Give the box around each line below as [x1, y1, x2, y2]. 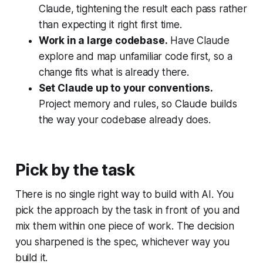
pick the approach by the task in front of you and [15, 204, 240, 217]
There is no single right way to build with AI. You [15, 188, 234, 201]
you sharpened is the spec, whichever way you [15, 236, 230, 248]
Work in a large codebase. [38, 35, 168, 47]
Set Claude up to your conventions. [38, 82, 213, 95]
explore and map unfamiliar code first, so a [38, 50, 232, 63]
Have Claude [167, 35, 230, 47]
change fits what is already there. [38, 66, 189, 79]
